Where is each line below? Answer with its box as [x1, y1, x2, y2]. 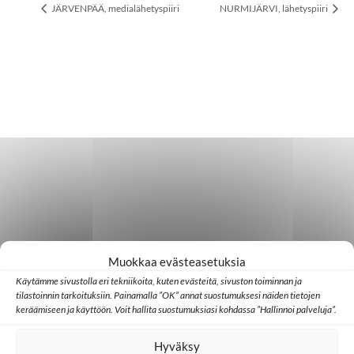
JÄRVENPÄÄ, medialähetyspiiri [50, 2, 179, 15]
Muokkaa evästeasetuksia [108, 254, 246, 269]
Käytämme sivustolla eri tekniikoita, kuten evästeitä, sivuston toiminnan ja [16, 274, 302, 287]
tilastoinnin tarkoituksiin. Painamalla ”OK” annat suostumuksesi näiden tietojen [16, 288, 320, 301]
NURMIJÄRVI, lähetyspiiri [220, 2, 330, 15]
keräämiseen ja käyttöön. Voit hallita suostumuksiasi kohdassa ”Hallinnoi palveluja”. [16, 303, 337, 315]
